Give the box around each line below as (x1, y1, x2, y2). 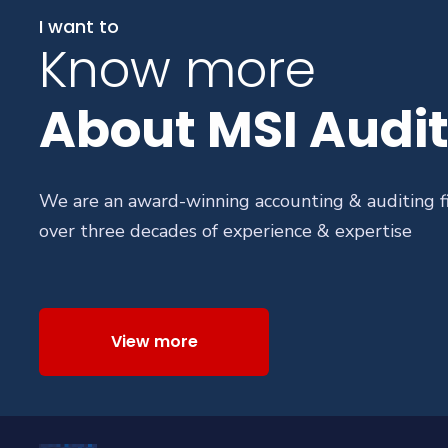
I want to (39, 14, 119, 40)
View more (110, 330, 198, 354)
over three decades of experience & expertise (39, 219, 412, 244)
